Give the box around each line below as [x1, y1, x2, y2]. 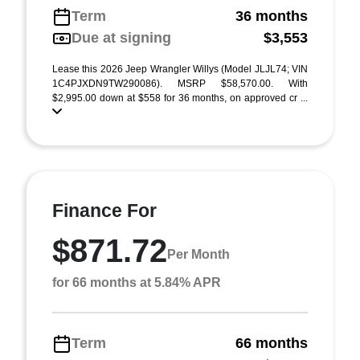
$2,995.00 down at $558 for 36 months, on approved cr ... [52, 92, 308, 104]
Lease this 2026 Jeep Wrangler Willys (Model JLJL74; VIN [52, 63, 308, 75]
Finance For [52, 200, 157, 221]
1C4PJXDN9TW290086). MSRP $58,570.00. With [52, 78, 308, 89]
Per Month [167, 247, 230, 261]
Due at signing [72, 30, 171, 46]
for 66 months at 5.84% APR [52, 276, 221, 289]
